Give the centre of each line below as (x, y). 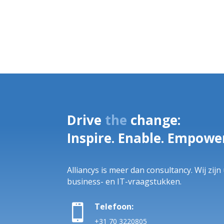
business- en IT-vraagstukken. (124, 181)
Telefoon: (114, 206)
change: (156, 120)
